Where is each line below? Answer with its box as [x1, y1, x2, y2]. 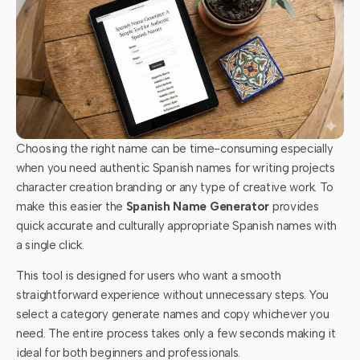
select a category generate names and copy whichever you [16, 307, 329, 322]
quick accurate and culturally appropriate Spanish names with [16, 218, 337, 233]
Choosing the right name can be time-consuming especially [16, 141, 333, 156]
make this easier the [16, 198, 126, 214]
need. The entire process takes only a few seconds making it [16, 326, 336, 342]
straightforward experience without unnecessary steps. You [16, 288, 329, 303]
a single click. [16, 237, 84, 252]
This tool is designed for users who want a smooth [16, 268, 281, 284]
